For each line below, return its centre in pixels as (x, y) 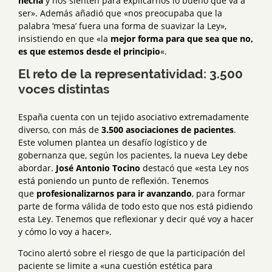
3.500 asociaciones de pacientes (168, 130)
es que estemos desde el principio (89, 52)
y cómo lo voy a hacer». (65, 232)
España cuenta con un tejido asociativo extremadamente (134, 117)
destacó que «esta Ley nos (195, 168)
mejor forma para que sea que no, (181, 39)
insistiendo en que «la (63, 39)
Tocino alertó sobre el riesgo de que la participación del (132, 253)
